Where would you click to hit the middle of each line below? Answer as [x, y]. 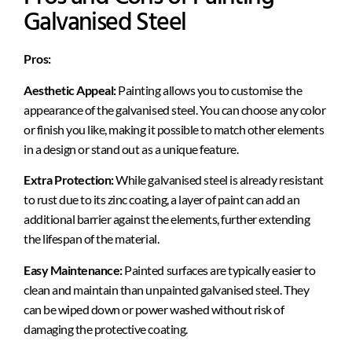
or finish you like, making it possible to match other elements [174, 129]
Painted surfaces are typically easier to [219, 269]
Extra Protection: [69, 180]
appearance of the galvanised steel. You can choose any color [175, 109]
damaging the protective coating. [106, 328]
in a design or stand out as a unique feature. [131, 148]
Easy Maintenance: [73, 269]
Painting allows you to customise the [209, 90]
